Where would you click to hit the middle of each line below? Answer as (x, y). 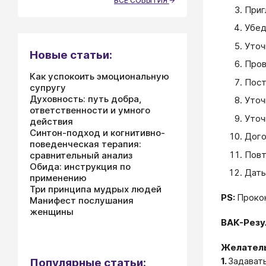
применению (58, 178)
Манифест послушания (82, 200)
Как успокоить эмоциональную (99, 76)
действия (51, 121)
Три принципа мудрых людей (96, 189)
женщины (52, 212)
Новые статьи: (71, 55)
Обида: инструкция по (80, 167)
